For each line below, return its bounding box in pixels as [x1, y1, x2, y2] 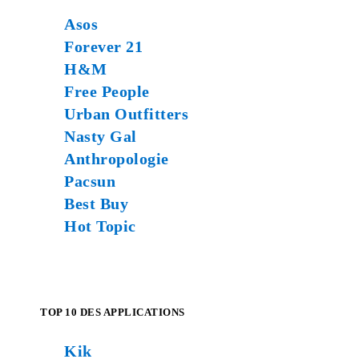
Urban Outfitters [64, 105, 188, 123]
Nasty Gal [64, 127, 137, 145]
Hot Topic [64, 217, 136, 235]
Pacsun [64, 172, 115, 190]
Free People [64, 83, 150, 100]
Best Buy [64, 195, 128, 212]
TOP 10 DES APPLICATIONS [40, 306, 185, 318]
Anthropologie [64, 150, 169, 167]
